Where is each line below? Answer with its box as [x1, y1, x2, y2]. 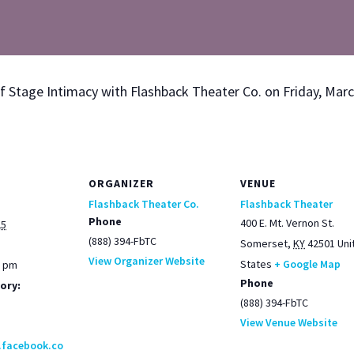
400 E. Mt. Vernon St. [240, 216, 334, 230]
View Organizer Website [88, 254, 205, 268]
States [240, 257, 272, 271]
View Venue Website [240, 315, 337, 330]
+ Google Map [274, 257, 341, 271]
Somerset [240, 236, 288, 250]
